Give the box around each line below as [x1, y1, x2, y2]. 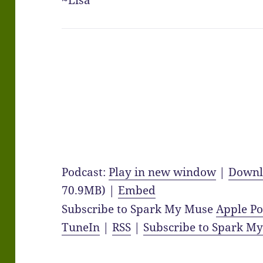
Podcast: [62, 164, 109, 180]
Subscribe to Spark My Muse [62, 201, 217, 217]
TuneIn [62, 220, 100, 235]
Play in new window [109, 164, 217, 180]
